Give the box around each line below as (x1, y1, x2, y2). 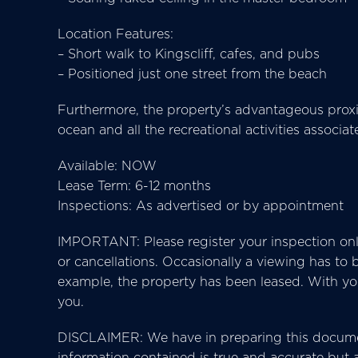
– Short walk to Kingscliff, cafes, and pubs (58, 45, 320, 62)
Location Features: (58, 25, 173, 42)
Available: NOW (58, 157, 157, 174)
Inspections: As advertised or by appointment (58, 197, 344, 214)
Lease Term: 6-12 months (58, 177, 211, 194)
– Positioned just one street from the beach (58, 65, 327, 82)
